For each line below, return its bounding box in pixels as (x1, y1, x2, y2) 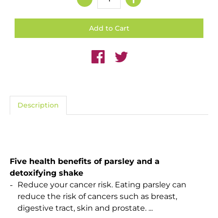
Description (18, 101, 59, 110)
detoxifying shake (10, 168, 83, 178)
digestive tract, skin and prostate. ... (18, 203, 153, 213)
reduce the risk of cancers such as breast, (18, 192, 177, 201)
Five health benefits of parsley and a (10, 157, 160, 166)
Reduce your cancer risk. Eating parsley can (18, 180, 186, 190)
